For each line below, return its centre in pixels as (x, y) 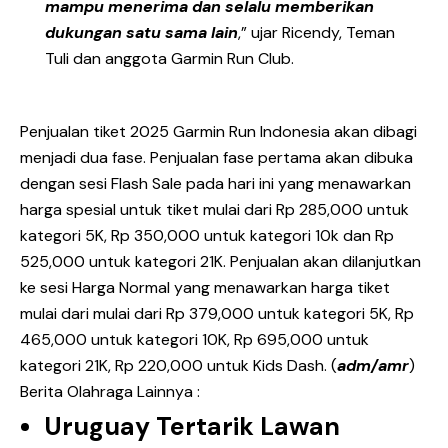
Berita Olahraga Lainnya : (110, 392)
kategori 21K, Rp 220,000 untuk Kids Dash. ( (178, 366)
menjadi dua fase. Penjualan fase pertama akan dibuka (216, 158)
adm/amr (373, 366)
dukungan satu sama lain (141, 32)
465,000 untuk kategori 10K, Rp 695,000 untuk (194, 340)
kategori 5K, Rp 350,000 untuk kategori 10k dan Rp (207, 236)
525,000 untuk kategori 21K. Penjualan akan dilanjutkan (220, 262)
